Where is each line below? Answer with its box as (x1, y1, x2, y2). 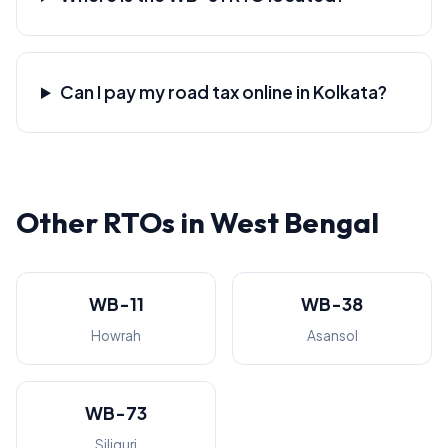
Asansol (306, 327, 358, 344)
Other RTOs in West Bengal (16, 204, 379, 240)
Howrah (91, 327, 141, 344)
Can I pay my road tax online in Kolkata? (59, 81, 387, 103)
